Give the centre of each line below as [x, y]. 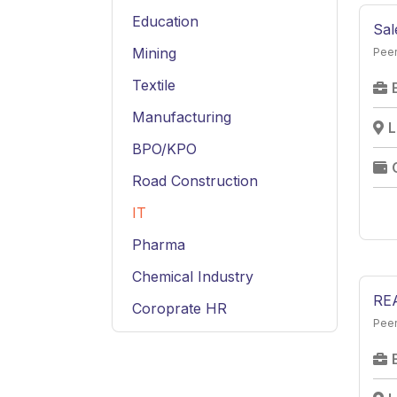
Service [157, 340]
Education [165, 21]
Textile [154, 85]
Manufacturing [182, 117]
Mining [154, 53]
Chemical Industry [193, 276]
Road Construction [195, 180]
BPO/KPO [164, 148]
